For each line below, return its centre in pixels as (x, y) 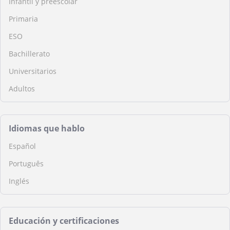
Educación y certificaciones (64, 221)
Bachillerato (29, 54)
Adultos (22, 89)
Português (26, 164)
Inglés (19, 181)
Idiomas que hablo (47, 128)
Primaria (23, 19)
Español (22, 146)
